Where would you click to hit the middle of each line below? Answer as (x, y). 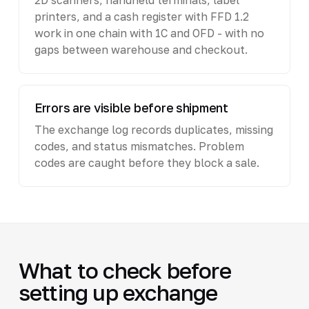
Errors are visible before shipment (131, 108)
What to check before (124, 270)
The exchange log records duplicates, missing (153, 129)
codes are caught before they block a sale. (147, 162)
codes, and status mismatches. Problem (139, 146)
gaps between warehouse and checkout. (141, 49)
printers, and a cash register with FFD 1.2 (141, 16)
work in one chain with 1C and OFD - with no (149, 33)
